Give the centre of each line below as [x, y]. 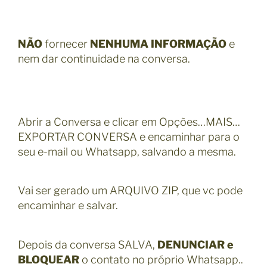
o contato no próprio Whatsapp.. [161, 259]
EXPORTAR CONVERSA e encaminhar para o [129, 136]
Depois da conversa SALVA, [88, 244]
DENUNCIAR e [195, 244]
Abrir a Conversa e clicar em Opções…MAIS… [129, 122]
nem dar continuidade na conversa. [104, 58]
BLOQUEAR [49, 259]
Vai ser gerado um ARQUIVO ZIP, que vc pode [130, 191]
